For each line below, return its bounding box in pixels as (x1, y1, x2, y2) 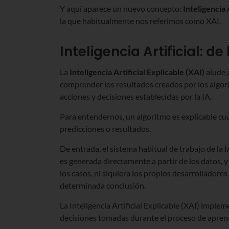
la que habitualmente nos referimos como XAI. (60, 15, 221, 26)
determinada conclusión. (60, 180, 146, 190)
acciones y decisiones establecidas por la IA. (60, 91, 212, 101)
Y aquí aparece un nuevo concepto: (60, 3, 183, 13)
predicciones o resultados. (60, 123, 151, 133)
